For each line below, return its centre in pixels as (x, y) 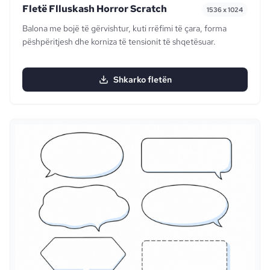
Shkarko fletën (142, 79)
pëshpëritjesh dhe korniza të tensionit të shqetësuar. (119, 41)
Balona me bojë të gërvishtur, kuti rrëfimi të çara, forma (124, 28)
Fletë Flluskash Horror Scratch (95, 8)
